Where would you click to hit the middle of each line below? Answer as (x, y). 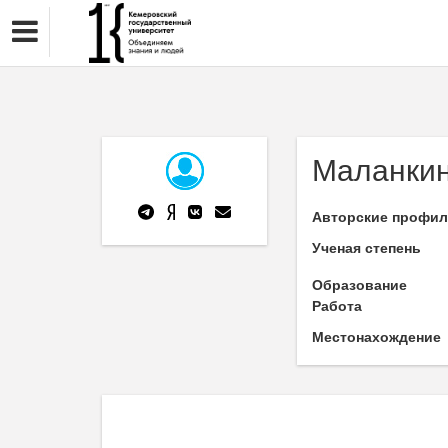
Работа (337, 306)
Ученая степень (366, 248)
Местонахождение (376, 337)
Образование (359, 285)
